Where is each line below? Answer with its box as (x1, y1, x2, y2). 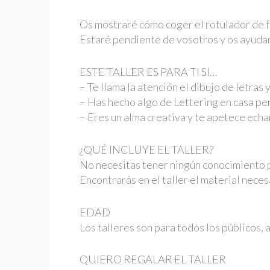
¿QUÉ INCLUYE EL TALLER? (80, 142, 213, 156)
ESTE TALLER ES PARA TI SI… (80, 64, 217, 78)
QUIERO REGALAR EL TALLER (80, 253, 226, 266)
